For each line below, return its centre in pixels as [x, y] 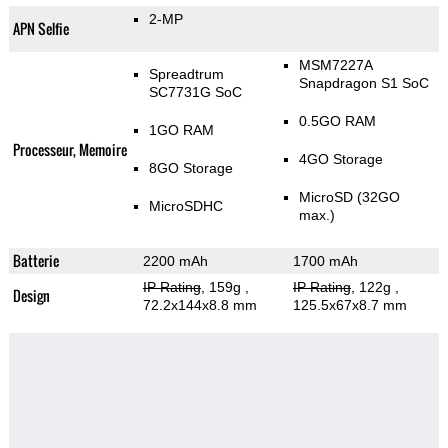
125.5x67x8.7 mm [349, 305]
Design [31, 296]
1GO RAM [181, 130]
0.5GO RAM [337, 121]
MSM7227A [335, 65]
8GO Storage [190, 168]
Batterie [35, 261]
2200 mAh [175, 261]
